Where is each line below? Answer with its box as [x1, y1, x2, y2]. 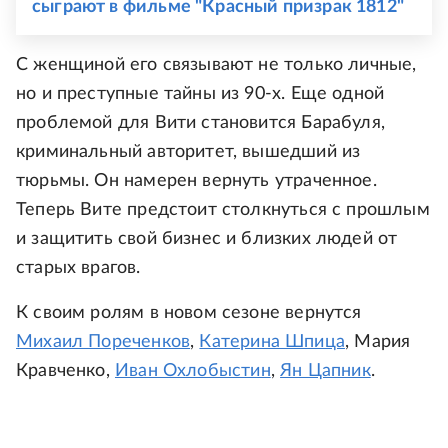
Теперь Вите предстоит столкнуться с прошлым [16, 201, 430, 220]
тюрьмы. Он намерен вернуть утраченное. [16, 172, 377, 191]
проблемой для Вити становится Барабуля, [16, 114, 386, 133]
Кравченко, [16, 362, 115, 381]
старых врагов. [16, 259, 141, 278]
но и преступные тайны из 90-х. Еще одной [16, 85, 385, 104]
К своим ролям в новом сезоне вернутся [16, 304, 362, 323]
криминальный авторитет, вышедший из [16, 143, 361, 162]
